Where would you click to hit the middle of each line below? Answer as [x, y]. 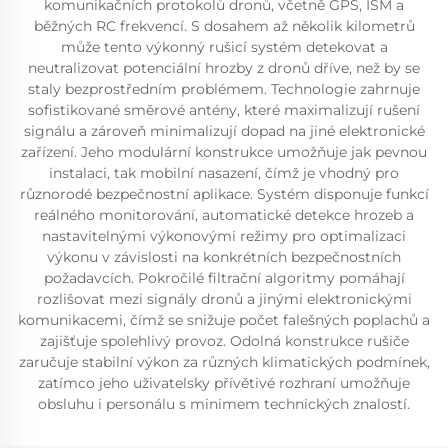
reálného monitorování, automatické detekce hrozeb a [224, 215]
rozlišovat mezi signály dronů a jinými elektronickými [224, 299]
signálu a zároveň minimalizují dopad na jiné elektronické [224, 131]
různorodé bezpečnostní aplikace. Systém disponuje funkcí [224, 194]
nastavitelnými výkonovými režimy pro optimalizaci [224, 236]
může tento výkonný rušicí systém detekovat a [224, 47]
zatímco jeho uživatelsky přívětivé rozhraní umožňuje [224, 383]
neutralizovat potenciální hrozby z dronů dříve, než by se [224, 68]
